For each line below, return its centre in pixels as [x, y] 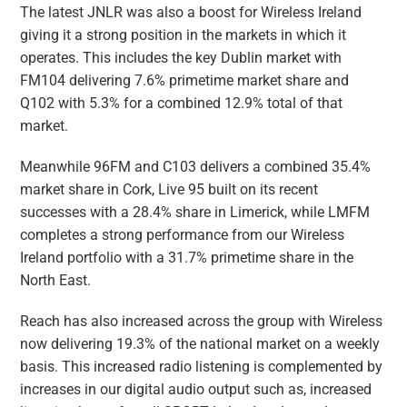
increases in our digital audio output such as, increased [196, 390]
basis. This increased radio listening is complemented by [202, 367]
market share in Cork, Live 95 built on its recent [169, 190]
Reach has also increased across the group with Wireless [202, 322]
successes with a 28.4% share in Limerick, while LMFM [195, 213]
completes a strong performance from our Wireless [183, 236]
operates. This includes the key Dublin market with [181, 59]
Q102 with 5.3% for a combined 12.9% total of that [182, 104]
